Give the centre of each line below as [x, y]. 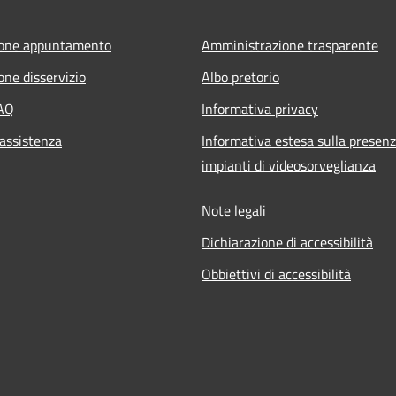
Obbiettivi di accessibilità [276, 274]
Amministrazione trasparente [290, 45]
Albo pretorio [240, 76]
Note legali [234, 210]
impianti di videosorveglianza [289, 165]
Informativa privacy [260, 108]
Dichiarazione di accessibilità [287, 242]
